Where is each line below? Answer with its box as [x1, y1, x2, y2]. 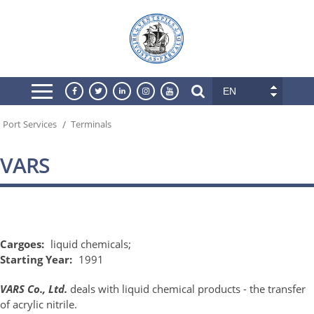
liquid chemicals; [50, 236, 131, 251]
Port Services [3, 118, 57, 130]
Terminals [70, 118, 111, 130]
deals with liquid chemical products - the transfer [67, 281, 306, 296]
